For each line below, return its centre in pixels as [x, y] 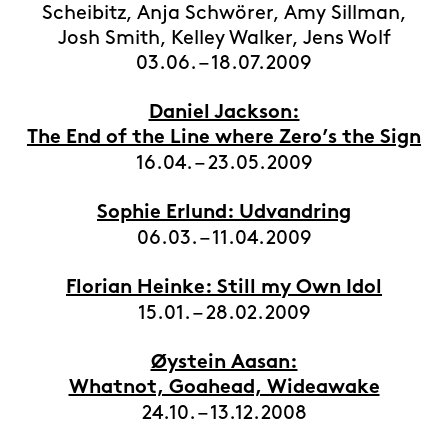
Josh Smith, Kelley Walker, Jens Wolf [224, 38]
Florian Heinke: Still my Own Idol [224, 288]
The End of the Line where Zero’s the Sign [224, 138]
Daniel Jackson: [224, 113]
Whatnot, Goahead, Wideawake [224, 388]
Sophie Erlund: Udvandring [224, 213]
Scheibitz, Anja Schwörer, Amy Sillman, [224, 13]
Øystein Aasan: [224, 363]
